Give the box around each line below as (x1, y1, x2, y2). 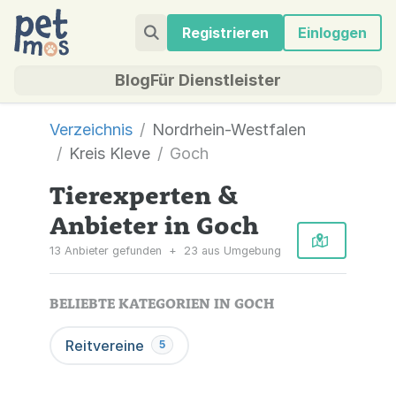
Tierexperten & (49, 179, 239, 210)
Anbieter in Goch (49, 209, 259, 240)
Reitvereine (65, 337, 144, 354)
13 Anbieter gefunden (49, 244, 165, 257)
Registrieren (181, 24, 269, 42)
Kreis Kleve (69, 144, 150, 163)
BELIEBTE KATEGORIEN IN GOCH (49, 294, 274, 312)
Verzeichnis (49, 120, 133, 139)
